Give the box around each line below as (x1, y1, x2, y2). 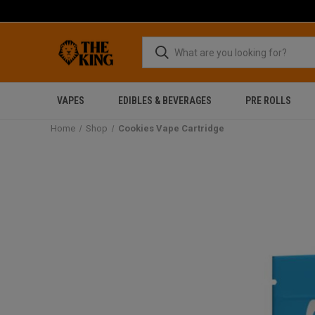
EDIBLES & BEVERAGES (117, 95, 212, 106)
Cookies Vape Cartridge (117, 123, 224, 134)
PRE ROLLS (245, 95, 291, 106)
